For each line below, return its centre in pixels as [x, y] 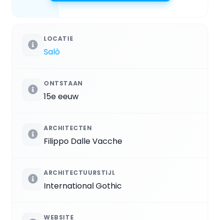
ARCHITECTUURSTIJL [80, 173]
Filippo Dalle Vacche [83, 141]
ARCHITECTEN [68, 128]
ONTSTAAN [63, 83]
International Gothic [83, 186]
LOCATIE [59, 39]
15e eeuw [61, 97]
